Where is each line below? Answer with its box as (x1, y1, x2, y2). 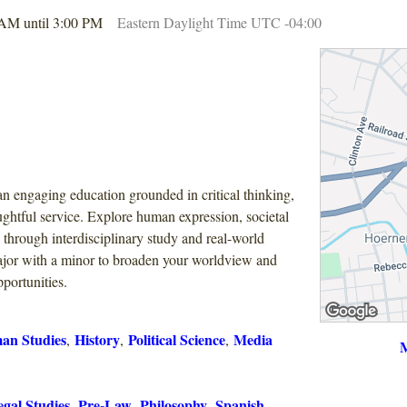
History (74, 329, 120, 350)
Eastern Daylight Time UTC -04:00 (117, 13, 322, 32)
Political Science (128, 329, 225, 350)
